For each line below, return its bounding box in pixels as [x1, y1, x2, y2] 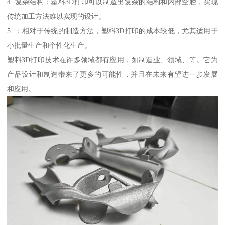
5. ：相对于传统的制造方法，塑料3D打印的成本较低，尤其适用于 [7, 26, 218, 35]
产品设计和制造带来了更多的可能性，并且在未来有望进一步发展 [7, 70, 218, 78]
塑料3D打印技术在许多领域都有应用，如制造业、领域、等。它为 [7, 55, 218, 64]
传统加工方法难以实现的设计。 [7, 12, 106, 20]
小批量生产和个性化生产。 [7, 41, 92, 49]
